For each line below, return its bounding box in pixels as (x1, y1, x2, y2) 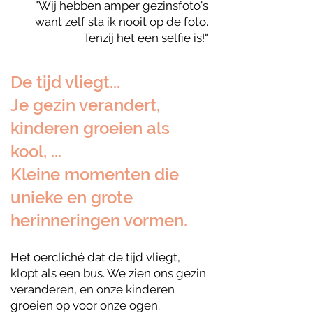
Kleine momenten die (10, 164, 179, 184)
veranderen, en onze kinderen (10, 282, 175, 296)
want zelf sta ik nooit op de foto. (35, 15, 208, 29)
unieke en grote (10, 187, 133, 208)
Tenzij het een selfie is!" (83, 31, 208, 45)
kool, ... (10, 141, 61, 161)
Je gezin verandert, (10, 95, 160, 115)
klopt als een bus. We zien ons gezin (10, 266, 206, 280)
